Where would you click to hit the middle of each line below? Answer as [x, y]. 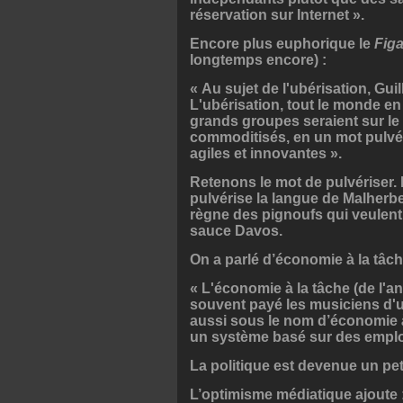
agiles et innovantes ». [266, 154]
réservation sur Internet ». [277, 15]
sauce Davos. [236, 231]
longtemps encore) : [258, 60]
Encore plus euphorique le [282, 44]
